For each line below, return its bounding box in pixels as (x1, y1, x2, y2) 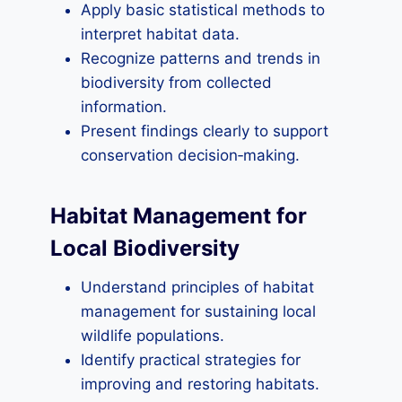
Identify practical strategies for (81, 351, 301, 369)
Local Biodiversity (50, 235, 240, 261)
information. (81, 98, 167, 116)
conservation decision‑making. (81, 146, 300, 164)
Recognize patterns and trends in (81, 49, 320, 67)
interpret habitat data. (81, 25, 240, 43)
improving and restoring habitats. (81, 375, 319, 393)
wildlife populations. (81, 327, 224, 345)
